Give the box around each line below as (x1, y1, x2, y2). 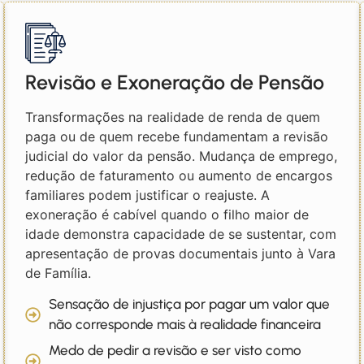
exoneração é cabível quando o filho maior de (25, 206, 310, 223)
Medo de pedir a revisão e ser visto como (49, 342, 302, 359)
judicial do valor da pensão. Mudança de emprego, (25, 147, 338, 164)
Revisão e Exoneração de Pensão (25, 69, 325, 94)
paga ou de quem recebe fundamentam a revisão (25, 128, 329, 145)
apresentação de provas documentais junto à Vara (25, 245, 336, 262)
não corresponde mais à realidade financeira (49, 316, 322, 333)
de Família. (25, 264, 92, 281)
